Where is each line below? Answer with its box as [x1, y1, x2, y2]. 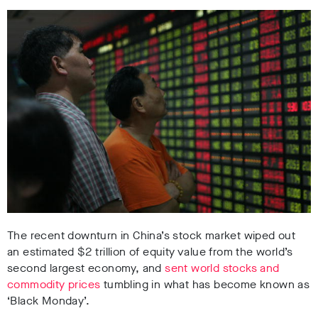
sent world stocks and [165, 261, 280, 276]
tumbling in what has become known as [100, 277, 310, 292]
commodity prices [7, 277, 101, 292]
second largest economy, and [7, 261, 165, 276]
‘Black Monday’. [7, 293, 90, 309]
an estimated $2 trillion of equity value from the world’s [7, 244, 293, 260]
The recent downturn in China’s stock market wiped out [7, 228, 296, 243]
